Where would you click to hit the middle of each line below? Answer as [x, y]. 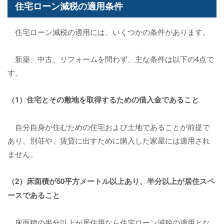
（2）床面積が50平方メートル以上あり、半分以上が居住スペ [111, 181]
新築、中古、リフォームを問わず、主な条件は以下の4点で [111, 59]
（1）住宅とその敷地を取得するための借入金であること [103, 100]
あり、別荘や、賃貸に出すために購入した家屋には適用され [109, 140]
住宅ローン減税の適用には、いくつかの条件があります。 [109, 32]
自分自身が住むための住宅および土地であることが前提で [109, 127]
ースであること [34, 195]
